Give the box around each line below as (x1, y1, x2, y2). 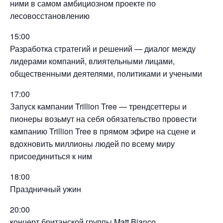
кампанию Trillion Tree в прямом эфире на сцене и (10, 125, 196, 137)
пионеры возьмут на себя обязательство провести (10, 113, 197, 124)
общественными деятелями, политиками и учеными (10, 68, 202, 79)
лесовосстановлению (10, 10, 90, 21)
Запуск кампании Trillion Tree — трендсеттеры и (10, 101, 187, 112)
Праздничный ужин (10, 183, 81, 195)
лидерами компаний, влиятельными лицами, (10, 55, 175, 67)
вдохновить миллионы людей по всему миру (10, 138, 175, 149)
